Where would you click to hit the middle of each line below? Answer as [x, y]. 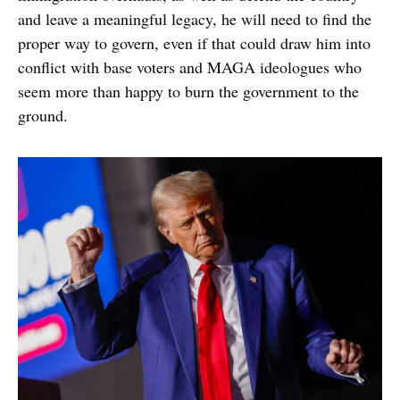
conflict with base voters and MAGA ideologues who [190, 67]
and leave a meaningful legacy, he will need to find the [195, 19]
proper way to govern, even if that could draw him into [194, 43]
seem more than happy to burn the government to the [188, 92]
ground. [43, 116]
